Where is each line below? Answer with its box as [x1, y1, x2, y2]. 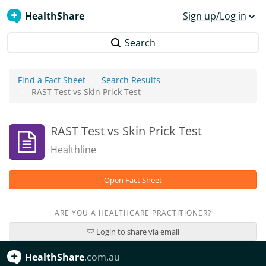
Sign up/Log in [183, 9, 246, 23]
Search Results [102, 74, 160, 85]
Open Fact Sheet [104, 175, 162, 185]
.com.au [84, 251, 120, 264]
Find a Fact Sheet [18, 74, 85, 85]
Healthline [50, 143, 96, 156]
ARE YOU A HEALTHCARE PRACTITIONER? [55, 208, 211, 218]
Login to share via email [94, 226, 179, 237]
